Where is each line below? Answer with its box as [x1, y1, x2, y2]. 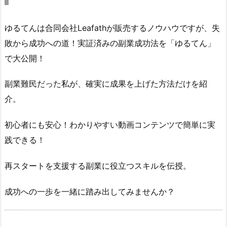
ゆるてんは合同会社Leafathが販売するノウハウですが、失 [5, 22, 220, 33]
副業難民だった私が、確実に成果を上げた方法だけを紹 [5, 79, 207, 89]
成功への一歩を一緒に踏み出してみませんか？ [5, 186, 175, 197]
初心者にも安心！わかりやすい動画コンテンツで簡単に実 [5, 120, 215, 130]
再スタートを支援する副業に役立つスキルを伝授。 [5, 160, 191, 171]
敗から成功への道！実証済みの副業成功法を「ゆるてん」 [5, 37, 215, 48]
